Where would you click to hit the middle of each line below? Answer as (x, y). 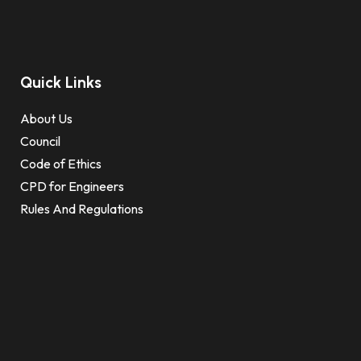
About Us (46, 118)
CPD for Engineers (72, 186)
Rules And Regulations (81, 208)
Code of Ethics (60, 163)
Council (40, 141)
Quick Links (60, 82)
